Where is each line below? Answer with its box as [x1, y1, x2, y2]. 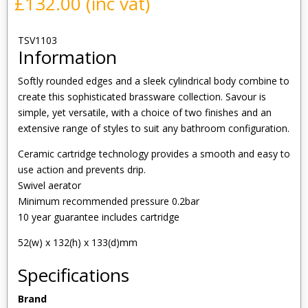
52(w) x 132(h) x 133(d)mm [18, 235, 137, 249]
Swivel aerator [18, 178, 81, 192]
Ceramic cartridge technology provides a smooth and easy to [18, 146, 290, 160]
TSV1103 [18, 33, 57, 47]
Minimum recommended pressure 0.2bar [18, 194, 199, 208]
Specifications [18, 262, 129, 287]
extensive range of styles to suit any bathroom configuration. [18, 121, 289, 135]
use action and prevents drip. [18, 162, 146, 176]
